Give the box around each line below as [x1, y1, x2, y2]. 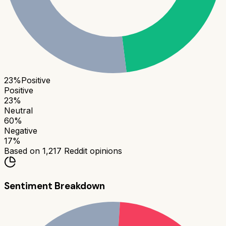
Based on [4, 146, 42, 156]
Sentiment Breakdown [4, 180, 105, 193]
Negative [4, 126, 37, 136]
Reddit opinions [62, 146, 122, 156]
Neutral [4, 105, 33, 116]
